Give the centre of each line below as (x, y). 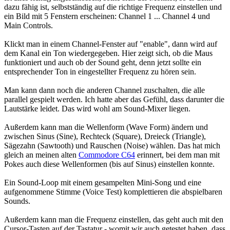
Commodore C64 (107, 155)
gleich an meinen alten (41, 155)
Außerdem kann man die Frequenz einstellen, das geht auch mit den (114, 219)
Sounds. (17, 201)
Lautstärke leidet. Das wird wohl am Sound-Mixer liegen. (97, 108)
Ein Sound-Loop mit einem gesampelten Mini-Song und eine (103, 182)
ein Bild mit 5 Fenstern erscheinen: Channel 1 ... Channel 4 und (107, 16)
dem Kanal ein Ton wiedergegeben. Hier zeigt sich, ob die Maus (108, 53)
